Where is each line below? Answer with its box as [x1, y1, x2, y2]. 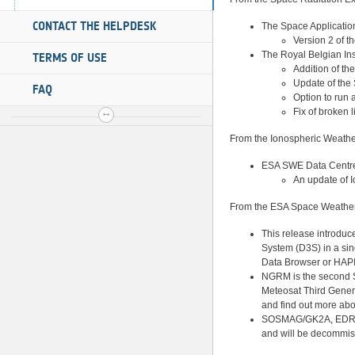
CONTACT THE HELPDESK [32, 19, 156, 33]
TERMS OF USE [32, 51, 107, 65]
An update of [293, 174, 350, 185]
